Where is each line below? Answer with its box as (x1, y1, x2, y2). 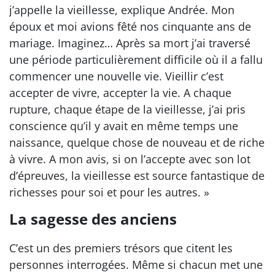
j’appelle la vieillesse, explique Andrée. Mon (9, 2, 234, 17)
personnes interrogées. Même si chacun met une (9, 257, 263, 272)
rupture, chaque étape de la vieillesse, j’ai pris (9, 102, 246, 117)
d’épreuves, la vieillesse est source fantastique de (9, 168, 265, 183)
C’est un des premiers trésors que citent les (9, 241, 233, 255)
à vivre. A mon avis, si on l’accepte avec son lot (9, 152, 250, 166)
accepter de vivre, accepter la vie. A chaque (9, 85, 231, 100)
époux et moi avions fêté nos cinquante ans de (9, 19, 251, 34)
